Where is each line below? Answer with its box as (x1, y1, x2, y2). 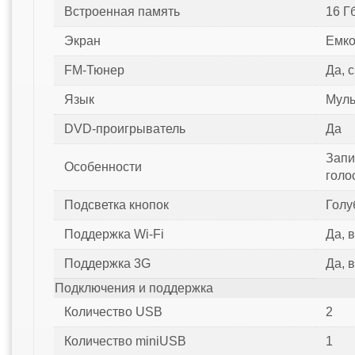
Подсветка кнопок (63, 198, 169, 212)
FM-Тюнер (63, 63, 124, 78)
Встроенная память (63, 5, 180, 19)
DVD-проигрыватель (63, 122, 185, 136)
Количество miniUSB (63, 334, 186, 349)
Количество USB (63, 305, 162, 319)
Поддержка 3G (63, 257, 151, 271)
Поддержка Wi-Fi (63, 227, 164, 242)
